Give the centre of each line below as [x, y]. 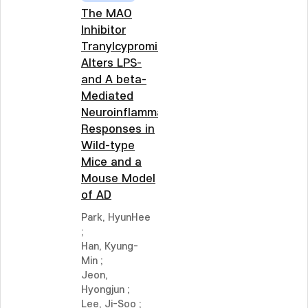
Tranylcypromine [126, 47]
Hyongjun [103, 290]
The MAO [107, 14]
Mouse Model [118, 179]
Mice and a [111, 162]
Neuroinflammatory [133, 113]
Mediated [107, 96]
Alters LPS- [111, 63]
